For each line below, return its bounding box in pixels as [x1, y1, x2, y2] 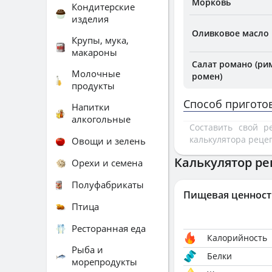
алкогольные [72, 113, 131, 125]
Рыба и [72, 243, 103, 256]
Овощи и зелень [72, 134, 146, 147]
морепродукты [72, 256, 137, 268]
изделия [72, 13, 109, 25]
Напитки [72, 101, 110, 113]
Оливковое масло [192, 27, 269, 39]
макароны [72, 46, 117, 58]
